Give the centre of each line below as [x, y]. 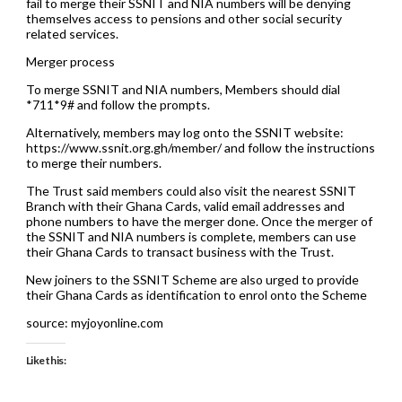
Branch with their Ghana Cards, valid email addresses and [185, 206]
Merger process [70, 62]
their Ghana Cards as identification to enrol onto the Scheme [196, 295]
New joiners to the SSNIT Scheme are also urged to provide [192, 280]
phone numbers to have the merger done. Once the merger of [199, 222]
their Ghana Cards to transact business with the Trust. [179, 252]
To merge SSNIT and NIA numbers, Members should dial [183, 90]
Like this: [46, 361]
